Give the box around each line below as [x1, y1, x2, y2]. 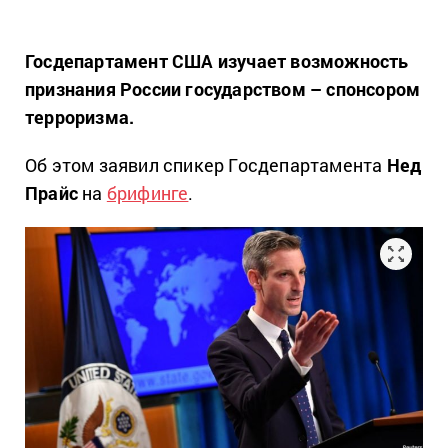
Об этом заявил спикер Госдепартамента [25, 153, 387, 177]
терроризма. [25, 105, 135, 129]
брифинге [106, 181, 189, 205]
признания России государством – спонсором [25, 77, 421, 101]
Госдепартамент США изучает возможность [25, 49, 409, 73]
